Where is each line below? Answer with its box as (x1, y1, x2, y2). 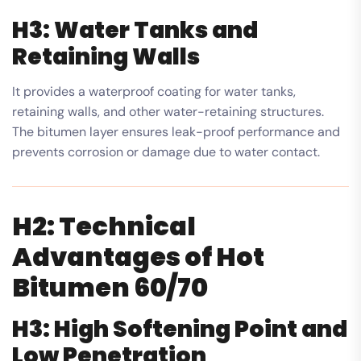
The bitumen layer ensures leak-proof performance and (12, 122, 340, 140)
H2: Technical (12, 207, 196, 244)
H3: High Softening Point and (12, 313, 347, 345)
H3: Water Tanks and (12, 14, 258, 46)
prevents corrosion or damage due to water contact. (12, 143, 320, 160)
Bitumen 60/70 (12, 268, 208, 305)
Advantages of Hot (12, 238, 264, 275)
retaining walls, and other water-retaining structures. (12, 102, 324, 120)
